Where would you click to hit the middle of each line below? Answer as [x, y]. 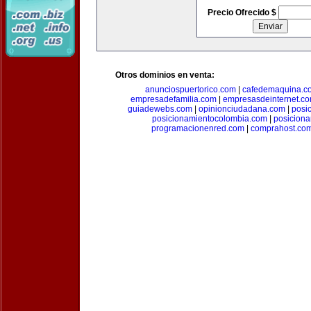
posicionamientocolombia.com [209, 119]
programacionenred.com [198, 128]
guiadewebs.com [160, 109]
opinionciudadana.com [242, 109]
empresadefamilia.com [174, 99]
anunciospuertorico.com [190, 90]
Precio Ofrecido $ [243, 12]
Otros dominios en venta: [165, 75]
